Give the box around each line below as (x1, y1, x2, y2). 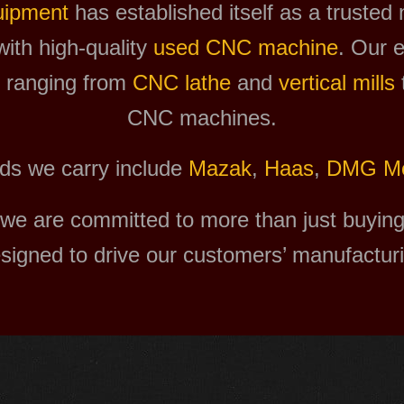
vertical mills (278, 69, 395, 95)
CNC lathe (132, 69, 231, 95)
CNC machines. (127, 105, 277, 130)
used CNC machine (153, 34, 338, 60)
